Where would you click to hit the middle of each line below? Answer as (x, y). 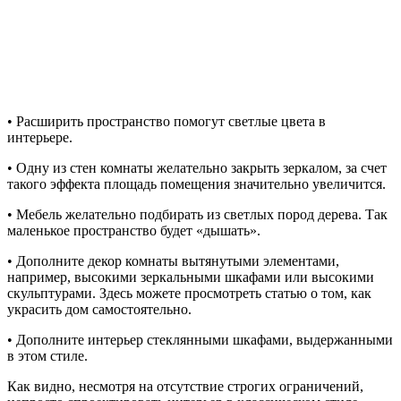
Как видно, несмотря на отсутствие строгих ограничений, (185, 386)
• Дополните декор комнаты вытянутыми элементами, (173, 260)
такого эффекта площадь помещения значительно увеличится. (196, 183)
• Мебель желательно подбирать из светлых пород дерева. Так (197, 214)
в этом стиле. (47, 355)
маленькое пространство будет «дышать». (134, 230)
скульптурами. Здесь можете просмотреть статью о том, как (189, 293)
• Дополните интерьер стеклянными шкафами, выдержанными (200, 339)
